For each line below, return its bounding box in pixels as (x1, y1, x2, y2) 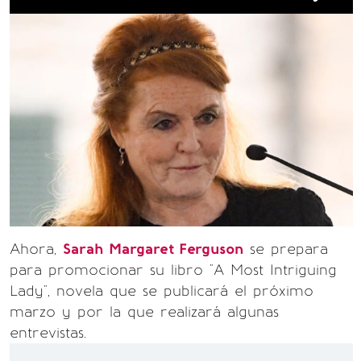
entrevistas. (10, 324, 86, 342)
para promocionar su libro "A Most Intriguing (10, 261, 337, 279)
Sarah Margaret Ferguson (63, 240, 243, 258)
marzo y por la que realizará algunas (10, 303, 279, 321)
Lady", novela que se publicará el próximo (10, 282, 313, 300)
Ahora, (10, 240, 63, 258)
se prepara (243, 240, 328, 258)
